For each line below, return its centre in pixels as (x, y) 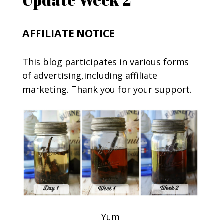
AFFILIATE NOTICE (68, 33)
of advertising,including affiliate (90, 76)
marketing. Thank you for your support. (107, 90)
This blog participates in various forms (105, 62)
